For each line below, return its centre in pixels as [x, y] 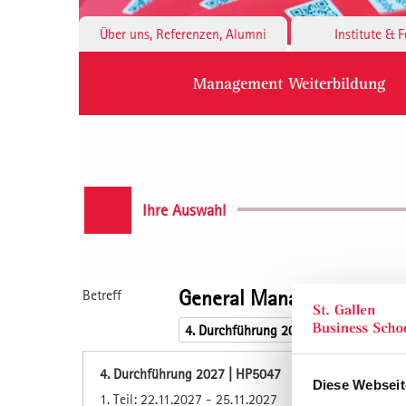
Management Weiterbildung [289, 82]
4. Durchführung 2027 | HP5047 [190, 373]
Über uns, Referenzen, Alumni [183, 33]
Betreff [102, 294]
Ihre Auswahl [184, 209]
